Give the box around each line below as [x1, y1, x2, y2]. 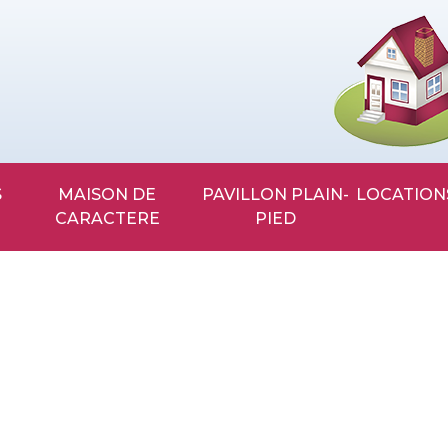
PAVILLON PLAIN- [202, 185, 214, 204]
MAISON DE [58, 185, 75, 204]
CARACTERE [54, 209, 160, 228]
